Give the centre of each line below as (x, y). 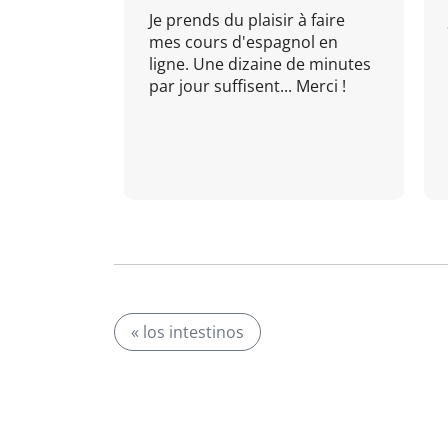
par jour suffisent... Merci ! (247, 86)
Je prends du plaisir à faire (247, 20)
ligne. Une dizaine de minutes (260, 64)
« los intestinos (187, 332)
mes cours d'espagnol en (243, 42)
